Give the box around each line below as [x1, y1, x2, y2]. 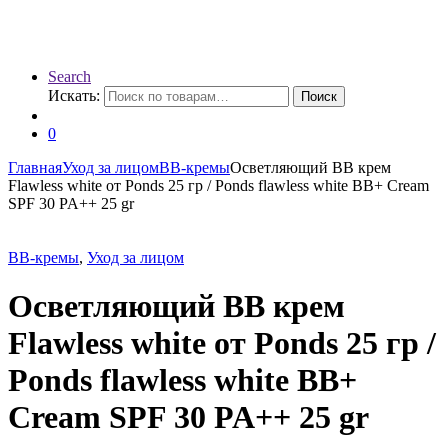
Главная [8, 159, 62, 176]
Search [48, 68, 91, 85]
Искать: [48, 87, 100, 104]
